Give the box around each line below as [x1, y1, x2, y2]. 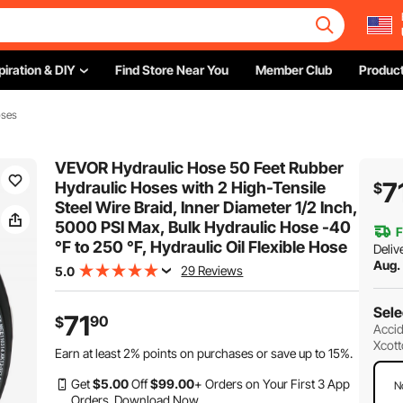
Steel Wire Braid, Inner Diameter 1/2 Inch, [55, 198, 358, 217]
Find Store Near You [115, 62, 228, 77]
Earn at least [55, 345, 124, 361]
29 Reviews [181, 263, 244, 278]
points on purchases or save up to [140, 345, 329, 361]
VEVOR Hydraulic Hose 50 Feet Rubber [55, 158, 345, 177]
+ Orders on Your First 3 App [194, 376, 351, 391]
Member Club [255, 62, 332, 77]
